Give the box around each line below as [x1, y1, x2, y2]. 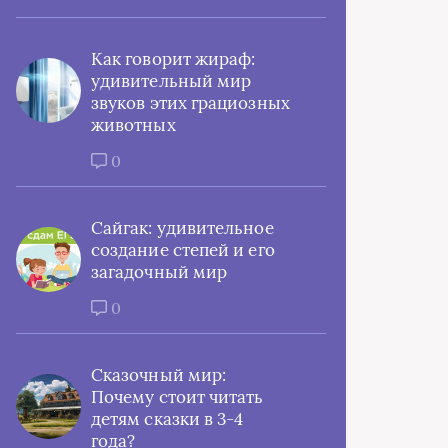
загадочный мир [91, 261, 228, 283]
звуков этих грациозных [91, 92, 290, 114]
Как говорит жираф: [91, 48, 256, 70]
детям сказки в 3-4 [91, 408, 244, 430]
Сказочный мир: [91, 364, 227, 386]
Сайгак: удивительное [91, 217, 274, 239]
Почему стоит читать [91, 386, 264, 408]
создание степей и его [91, 239, 275, 261]
